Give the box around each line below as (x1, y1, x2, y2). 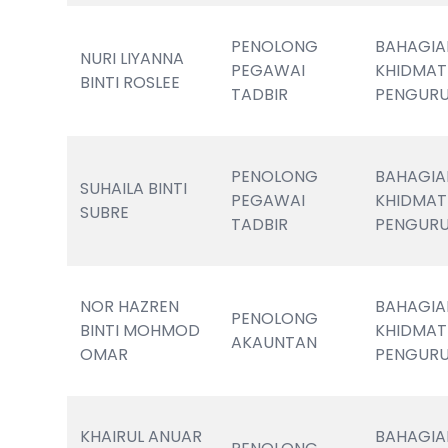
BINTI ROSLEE (80, 71, 181, 94)
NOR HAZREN (80, 295, 180, 318)
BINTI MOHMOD (80, 319, 201, 342)
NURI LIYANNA (80, 47, 185, 70)
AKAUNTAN (231, 331, 318, 354)
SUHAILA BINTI (80, 177, 188, 200)
